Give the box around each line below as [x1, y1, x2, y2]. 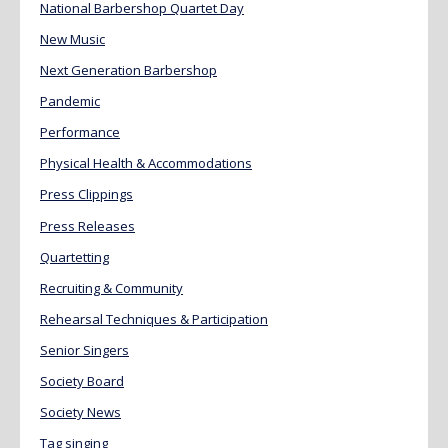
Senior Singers [40, 341, 129, 360]
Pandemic [40, 92, 100, 111]
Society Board [40, 372, 124, 391]
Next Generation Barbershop [40, 60, 217, 79]
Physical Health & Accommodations [40, 154, 252, 173]
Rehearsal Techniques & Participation [40, 309, 268, 328]
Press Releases [40, 216, 135, 235]
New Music [40, 29, 105, 48]
